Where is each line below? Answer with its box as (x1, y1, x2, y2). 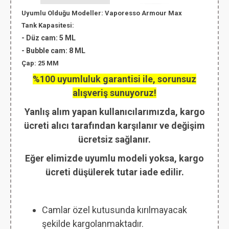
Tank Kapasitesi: (21, 21, 74, 29)
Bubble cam (26, 47, 65, 55)
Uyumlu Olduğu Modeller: (21, 9, 105, 17)
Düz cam (26, 34, 56, 42)
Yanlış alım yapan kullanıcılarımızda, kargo (24, 106, 205, 117)
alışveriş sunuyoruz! (73, 87, 156, 98)
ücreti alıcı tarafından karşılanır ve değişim (24, 120, 205, 131)
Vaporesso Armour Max (105, 9, 182, 17)
